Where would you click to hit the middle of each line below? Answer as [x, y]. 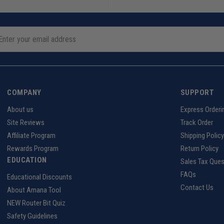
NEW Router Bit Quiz [36, 203]
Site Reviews [26, 123]
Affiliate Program [31, 136]
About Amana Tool [34, 190]
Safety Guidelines [32, 216]
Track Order [196, 123]
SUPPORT [197, 93]
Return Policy [199, 149]
